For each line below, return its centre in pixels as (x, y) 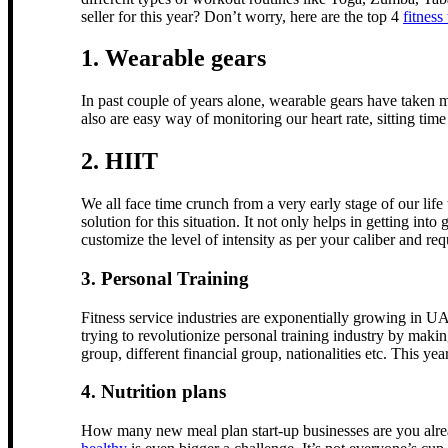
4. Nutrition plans (153, 392)
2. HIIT (119, 161)
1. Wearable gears (173, 58)
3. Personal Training (165, 278)
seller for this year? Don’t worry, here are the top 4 (242, 16)
